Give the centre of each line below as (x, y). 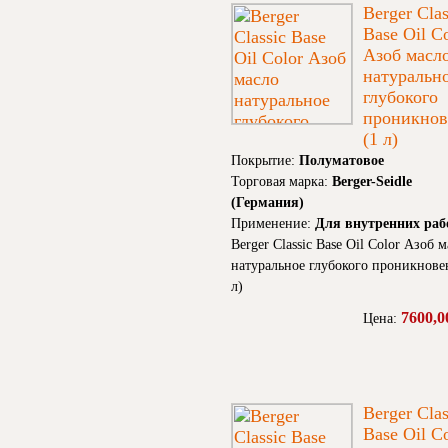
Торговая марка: (281, 182)
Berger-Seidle (372, 182)
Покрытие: (265, 161)
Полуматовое (341, 161)
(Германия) (267, 203)
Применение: (273, 224)
